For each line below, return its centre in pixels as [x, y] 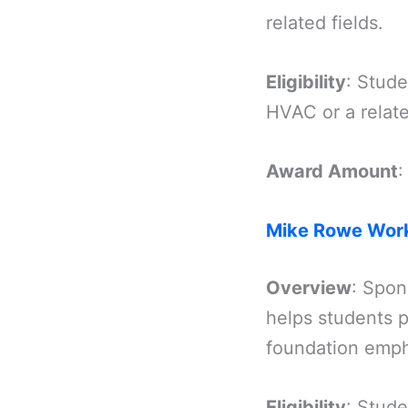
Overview [309, 287]
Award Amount [332, 171]
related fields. [325, 22]
